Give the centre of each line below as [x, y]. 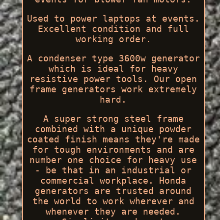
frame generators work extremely [113, 89]
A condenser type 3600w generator [113, 58]
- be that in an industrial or [113, 170]
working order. [113, 39]
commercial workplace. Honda [113, 181]
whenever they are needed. [113, 212]
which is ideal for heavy [113, 69]
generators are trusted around [113, 191]
